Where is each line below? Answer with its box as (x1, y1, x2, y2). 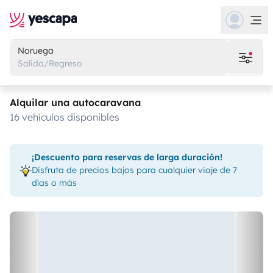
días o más (32, 177, 77, 188)
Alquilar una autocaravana (10, 96, 141, 108)
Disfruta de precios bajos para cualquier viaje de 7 (32, 165, 237, 175)
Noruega (18, 45, 54, 56)
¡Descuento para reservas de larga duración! (32, 152, 222, 163)
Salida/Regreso (18, 58, 82, 69)
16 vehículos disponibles (14, 111, 119, 123)
